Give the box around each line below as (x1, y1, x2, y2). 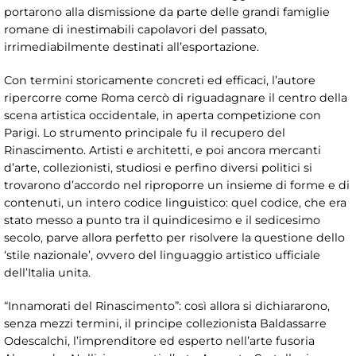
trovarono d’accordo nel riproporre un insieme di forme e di (4, 178, 350, 193)
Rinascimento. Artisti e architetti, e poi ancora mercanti (4, 143, 321, 158)
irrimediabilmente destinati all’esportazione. (4, 40, 259, 55)
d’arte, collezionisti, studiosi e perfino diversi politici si (4, 161, 312, 176)
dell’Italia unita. (4, 265, 91, 281)
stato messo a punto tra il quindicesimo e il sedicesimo (4, 213, 320, 228)
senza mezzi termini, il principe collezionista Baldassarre (4, 316, 327, 331)
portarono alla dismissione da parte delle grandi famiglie (4, 5, 330, 20)
